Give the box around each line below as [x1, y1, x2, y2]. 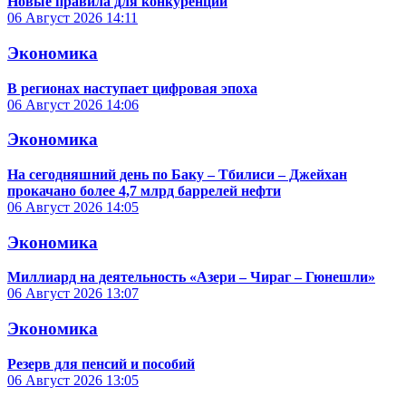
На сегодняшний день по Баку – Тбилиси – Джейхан [7, 167, 347, 182]
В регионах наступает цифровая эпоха [7, 80, 257, 96]
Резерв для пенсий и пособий [7, 355, 195, 372]
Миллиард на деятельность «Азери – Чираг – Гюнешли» [7, 269, 375, 285]
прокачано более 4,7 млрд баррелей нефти [7, 183, 281, 198]
